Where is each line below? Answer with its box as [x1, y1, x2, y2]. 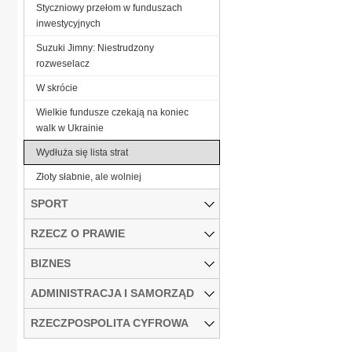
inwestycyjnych [36, 17, 101, 29]
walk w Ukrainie [36, 122, 104, 134]
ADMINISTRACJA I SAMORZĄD [31, 286, 194, 299]
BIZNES [31, 256, 71, 269]
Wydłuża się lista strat [36, 146, 128, 158]
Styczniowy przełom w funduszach [36, 2, 182, 13]
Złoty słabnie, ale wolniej [36, 170, 141, 182]
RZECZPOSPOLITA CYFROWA [31, 316, 189, 329]
